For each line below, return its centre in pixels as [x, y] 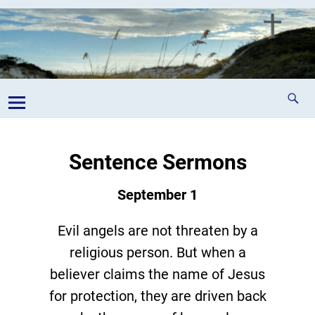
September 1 [157, 194]
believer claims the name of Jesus [157, 274]
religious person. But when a [157, 252]
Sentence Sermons [157, 162]
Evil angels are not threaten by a [157, 230]
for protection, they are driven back [157, 296]
